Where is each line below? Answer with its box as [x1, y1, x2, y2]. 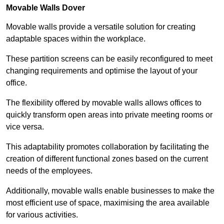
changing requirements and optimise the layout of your [6, 66, 197, 75]
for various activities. [6, 210, 80, 219]
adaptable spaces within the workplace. [6, 34, 147, 43]
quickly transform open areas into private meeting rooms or [6, 110, 212, 119]
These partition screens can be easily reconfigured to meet [6, 54, 212, 63]
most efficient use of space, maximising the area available [6, 198, 209, 207]
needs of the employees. [6, 166, 94, 175]
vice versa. [6, 122, 46, 131]
